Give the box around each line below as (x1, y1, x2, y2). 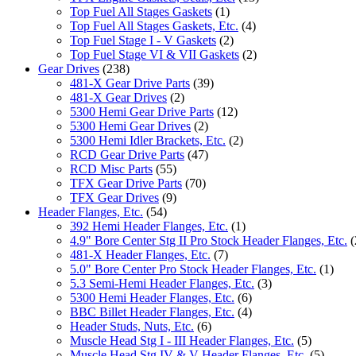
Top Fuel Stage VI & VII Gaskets (70, 47, 239, 61)
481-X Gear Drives (70, 90, 167, 104)
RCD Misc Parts (70, 161, 153, 176)
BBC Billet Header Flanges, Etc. (70, 304, 234, 319)
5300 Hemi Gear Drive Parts (70, 104, 214, 118)
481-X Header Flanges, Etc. (70, 247, 211, 261)
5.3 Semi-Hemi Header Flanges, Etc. (70, 276, 254, 290)
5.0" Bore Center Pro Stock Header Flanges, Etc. (70, 261, 316, 276)
